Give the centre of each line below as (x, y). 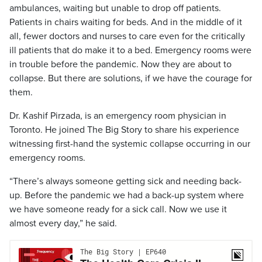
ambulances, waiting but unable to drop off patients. (115, 8)
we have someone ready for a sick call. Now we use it (118, 209)
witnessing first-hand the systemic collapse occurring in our (130, 144)
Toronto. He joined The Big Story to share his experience (124, 130)
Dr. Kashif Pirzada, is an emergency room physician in (118, 116)
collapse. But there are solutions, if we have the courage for (131, 78)
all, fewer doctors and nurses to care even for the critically (127, 36)
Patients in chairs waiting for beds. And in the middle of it (126, 22)
